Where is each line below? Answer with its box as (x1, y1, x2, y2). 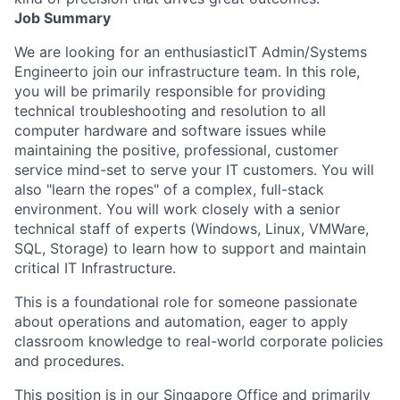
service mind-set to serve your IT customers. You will (14, 160, 374, 179)
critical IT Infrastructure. (14, 258, 176, 277)
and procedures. (14, 351, 124, 370)
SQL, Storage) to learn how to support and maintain (14, 238, 366, 257)
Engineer (14, 62, 74, 80)
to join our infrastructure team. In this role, (74, 62, 360, 80)
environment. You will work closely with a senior (14, 199, 340, 218)
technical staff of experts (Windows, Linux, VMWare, (14, 219, 369, 237)
